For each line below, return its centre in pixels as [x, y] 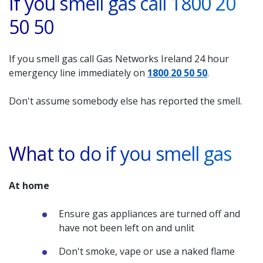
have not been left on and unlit [127, 228]
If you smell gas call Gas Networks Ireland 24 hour [119, 59]
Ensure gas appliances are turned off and [149, 214]
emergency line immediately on [78, 73]
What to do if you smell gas [120, 154]
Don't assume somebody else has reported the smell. [125, 101]
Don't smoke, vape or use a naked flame [147, 251]
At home [29, 186]
